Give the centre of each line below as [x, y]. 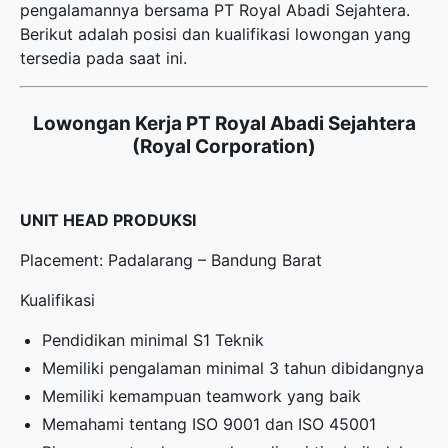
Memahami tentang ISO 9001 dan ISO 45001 [209, 424]
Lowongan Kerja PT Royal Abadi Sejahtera [224, 123]
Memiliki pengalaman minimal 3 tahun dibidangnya [233, 368]
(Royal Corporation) [224, 146]
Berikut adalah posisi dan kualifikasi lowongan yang [215, 34]
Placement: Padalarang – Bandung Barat [171, 260]
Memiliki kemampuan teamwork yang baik [202, 396]
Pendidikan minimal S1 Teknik [153, 340]
